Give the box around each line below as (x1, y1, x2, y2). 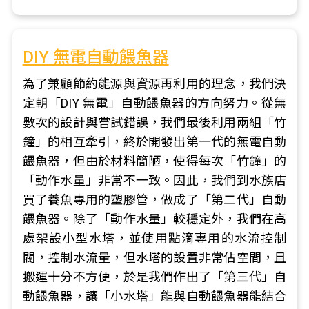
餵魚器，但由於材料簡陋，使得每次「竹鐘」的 (22, 154, 287, 168)
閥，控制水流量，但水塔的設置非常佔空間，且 (22, 250, 287, 265)
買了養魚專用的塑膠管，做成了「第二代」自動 (22, 192, 287, 207)
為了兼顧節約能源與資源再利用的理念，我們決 (22, 77, 287, 91)
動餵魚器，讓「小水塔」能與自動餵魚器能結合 (22, 289, 287, 303)
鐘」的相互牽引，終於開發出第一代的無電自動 (22, 134, 287, 149)
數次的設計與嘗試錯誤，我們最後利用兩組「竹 (22, 115, 287, 130)
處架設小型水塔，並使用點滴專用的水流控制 (22, 231, 287, 246)
